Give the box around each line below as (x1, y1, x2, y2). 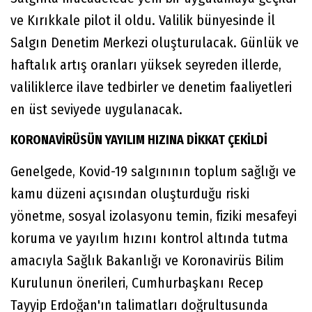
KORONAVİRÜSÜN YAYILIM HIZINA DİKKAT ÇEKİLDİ (10, 132, 267, 148)
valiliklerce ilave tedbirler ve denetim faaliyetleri (10, 79, 292, 96)
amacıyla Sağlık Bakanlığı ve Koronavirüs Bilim (10, 252, 284, 270)
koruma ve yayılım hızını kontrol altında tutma (10, 230, 288, 247)
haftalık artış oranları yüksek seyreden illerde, (10, 56, 281, 74)
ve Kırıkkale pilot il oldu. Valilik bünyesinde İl (10, 12, 275, 29)
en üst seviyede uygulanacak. (10, 101, 182, 118)
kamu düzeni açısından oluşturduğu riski (10, 185, 249, 203)
